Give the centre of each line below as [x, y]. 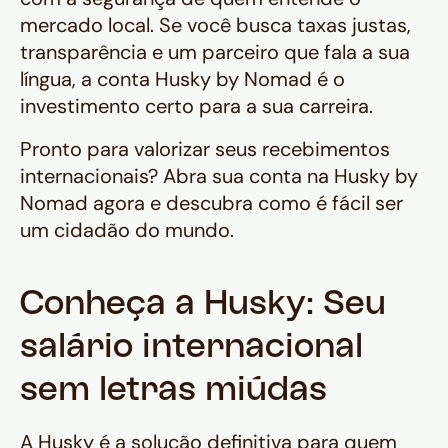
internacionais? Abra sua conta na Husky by [219, 176]
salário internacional [191, 349]
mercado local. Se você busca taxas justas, [215, 25]
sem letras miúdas [173, 392]
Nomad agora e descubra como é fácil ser [211, 203]
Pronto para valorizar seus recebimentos [205, 149]
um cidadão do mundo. [127, 230]
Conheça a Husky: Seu [203, 306]
